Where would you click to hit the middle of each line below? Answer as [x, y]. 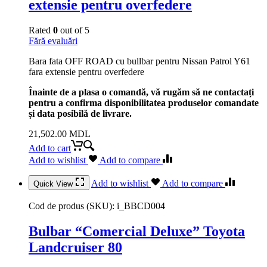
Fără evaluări [53, 41]
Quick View [54, 184]
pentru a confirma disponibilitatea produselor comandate [144, 103]
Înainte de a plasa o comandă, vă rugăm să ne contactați [141, 92]
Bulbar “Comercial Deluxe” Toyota [137, 231]
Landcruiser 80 [75, 247]
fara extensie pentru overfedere [86, 72]
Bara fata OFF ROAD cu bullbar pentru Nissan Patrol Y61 [139, 61]
